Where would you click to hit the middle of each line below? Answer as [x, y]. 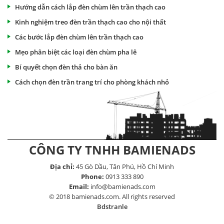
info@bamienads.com [123, 186]
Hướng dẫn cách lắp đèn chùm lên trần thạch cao [90, 7]
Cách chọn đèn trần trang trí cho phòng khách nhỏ [92, 82]
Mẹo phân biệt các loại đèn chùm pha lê [76, 52]
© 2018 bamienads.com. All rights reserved [112, 196]
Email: [79, 186]
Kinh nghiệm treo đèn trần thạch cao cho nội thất [90, 22]
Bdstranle [112, 206]
